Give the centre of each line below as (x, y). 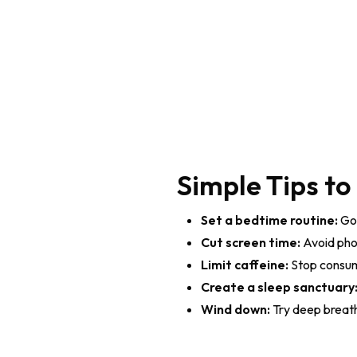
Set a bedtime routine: (269, 220)
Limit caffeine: (245, 265)
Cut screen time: (251, 242)
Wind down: (235, 309)
